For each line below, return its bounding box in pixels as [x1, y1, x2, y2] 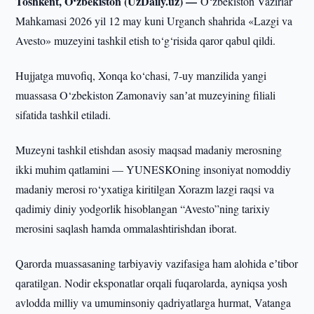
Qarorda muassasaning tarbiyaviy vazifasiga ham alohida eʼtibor [15, 256, 299, 271]
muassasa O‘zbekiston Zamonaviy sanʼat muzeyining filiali [15, 88, 276, 102]
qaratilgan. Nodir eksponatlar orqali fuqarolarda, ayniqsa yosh [15, 275, 288, 290]
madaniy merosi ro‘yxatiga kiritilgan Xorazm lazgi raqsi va [15, 182, 275, 196]
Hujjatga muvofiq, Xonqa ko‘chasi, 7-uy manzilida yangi [15, 68, 267, 83]
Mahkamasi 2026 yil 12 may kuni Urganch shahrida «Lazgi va [15, 13, 293, 28]
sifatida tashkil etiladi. [15, 107, 111, 122]
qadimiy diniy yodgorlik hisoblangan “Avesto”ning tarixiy [15, 201, 271, 216]
